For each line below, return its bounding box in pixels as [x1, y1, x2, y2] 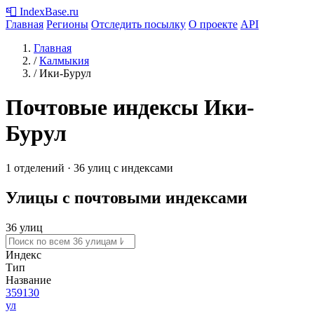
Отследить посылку [91, 18, 186, 30]
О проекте [189, 18, 238, 30]
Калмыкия [39, 55, 89, 67]
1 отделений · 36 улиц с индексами [6, 161, 173, 174]
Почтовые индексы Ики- [6, 95, 254, 121]
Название [6, 273, 51, 286]
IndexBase [20, 6, 67, 18]
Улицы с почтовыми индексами [6, 188, 247, 207]
